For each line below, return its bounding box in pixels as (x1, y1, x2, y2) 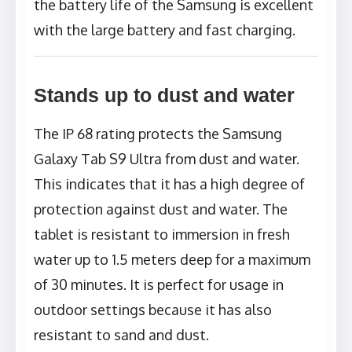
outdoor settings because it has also (34, 301, 272, 319)
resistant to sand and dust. (34, 326, 209, 344)
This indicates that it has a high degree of (34, 175, 305, 193)
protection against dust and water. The (34, 200, 288, 218)
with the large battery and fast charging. (34, 21, 295, 39)
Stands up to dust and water (34, 84, 295, 107)
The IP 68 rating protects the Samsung (34, 125, 282, 143)
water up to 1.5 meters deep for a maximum (34, 251, 310, 269)
